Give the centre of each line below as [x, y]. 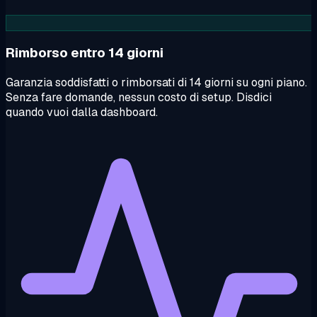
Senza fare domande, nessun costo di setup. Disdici [139, 97]
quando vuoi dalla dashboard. [82, 112]
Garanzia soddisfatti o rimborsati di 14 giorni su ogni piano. [156, 82]
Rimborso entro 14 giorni [85, 52]
